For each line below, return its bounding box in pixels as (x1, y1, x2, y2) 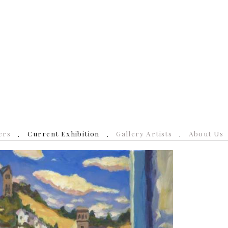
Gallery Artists (116, 129, 173, 138)
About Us (188, 129, 224, 138)
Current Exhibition (27, 129, 100, 138)
